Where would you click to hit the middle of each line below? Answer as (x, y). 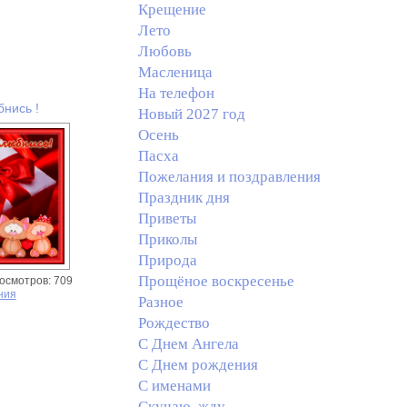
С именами (174, 386)
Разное (160, 302)
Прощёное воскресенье (216, 281)
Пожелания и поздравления (229, 177)
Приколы (167, 239)
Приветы (167, 218)
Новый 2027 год (191, 114)
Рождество (174, 323)
